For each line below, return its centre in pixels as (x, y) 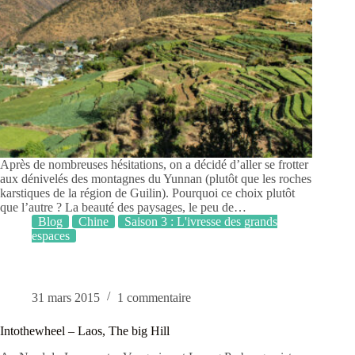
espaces (51, 236)
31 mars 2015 (66, 298)
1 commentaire (154, 298)
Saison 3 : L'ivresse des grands (201, 222)
